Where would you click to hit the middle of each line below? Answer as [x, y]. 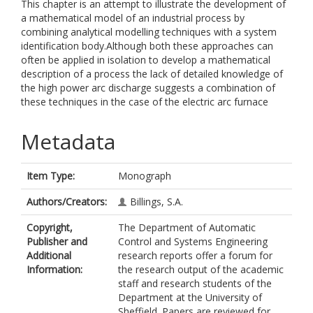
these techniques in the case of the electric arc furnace [145, 102]
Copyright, [50, 227]
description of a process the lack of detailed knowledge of [152, 74]
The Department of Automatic [187, 227]
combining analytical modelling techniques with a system [149, 32]
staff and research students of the [195, 283]
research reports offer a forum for [195, 255]
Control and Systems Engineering [193, 241]
